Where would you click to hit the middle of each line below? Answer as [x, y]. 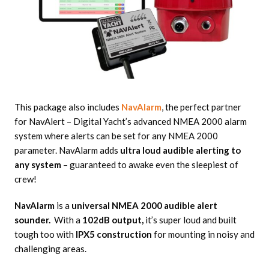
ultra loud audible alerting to [180, 150]
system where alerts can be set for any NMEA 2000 [116, 136]
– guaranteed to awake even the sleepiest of [150, 165]
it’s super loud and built [190, 220]
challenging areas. [50, 249]
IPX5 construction [113, 234]
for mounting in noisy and [203, 234]
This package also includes [68, 107]
